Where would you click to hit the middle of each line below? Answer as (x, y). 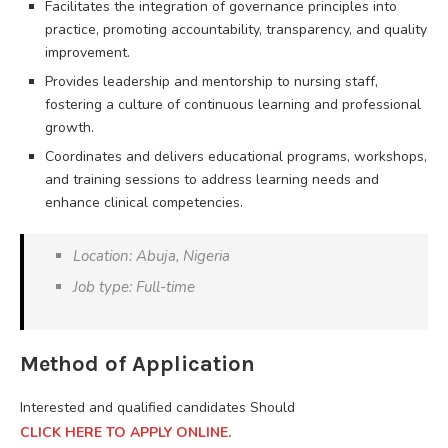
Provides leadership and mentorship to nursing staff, (211, 81)
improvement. (87, 52)
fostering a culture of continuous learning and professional (233, 104)
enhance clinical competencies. (144, 202)
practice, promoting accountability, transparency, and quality (236, 29)
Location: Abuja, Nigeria (151, 255)
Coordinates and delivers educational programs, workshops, (236, 156)
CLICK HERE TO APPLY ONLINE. (125, 432)
